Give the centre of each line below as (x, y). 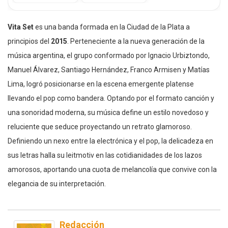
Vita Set (21, 27)
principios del (29, 41)
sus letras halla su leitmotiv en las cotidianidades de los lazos (105, 155)
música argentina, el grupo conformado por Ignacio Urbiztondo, (109, 55)
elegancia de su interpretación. (57, 183)
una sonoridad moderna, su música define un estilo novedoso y (108, 112)
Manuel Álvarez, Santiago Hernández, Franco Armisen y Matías (109, 69)
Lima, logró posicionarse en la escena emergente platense (101, 84)
